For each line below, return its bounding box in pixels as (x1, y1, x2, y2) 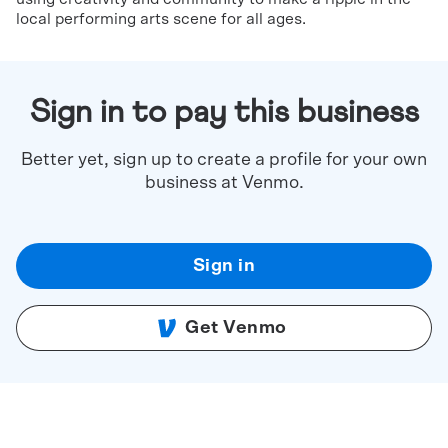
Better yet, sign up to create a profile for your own (21, 151, 427, 169)
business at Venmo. (144, 174, 304, 192)
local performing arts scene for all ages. (16, 11, 306, 27)
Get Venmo (185, 319, 287, 337)
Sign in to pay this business (29, 97, 419, 129)
